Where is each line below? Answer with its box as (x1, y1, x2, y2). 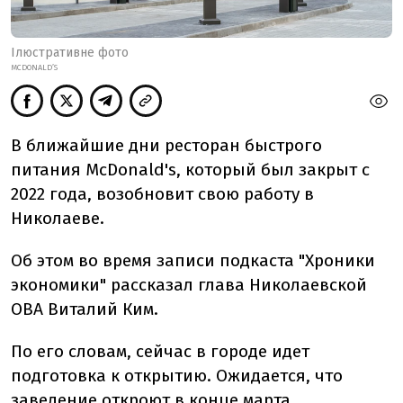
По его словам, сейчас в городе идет (11, 341, 309, 363)
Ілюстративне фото (11, 45, 129, 61)
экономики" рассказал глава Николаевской (11, 274, 367, 296)
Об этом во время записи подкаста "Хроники (11, 250, 375, 272)
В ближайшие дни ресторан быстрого (11, 135, 322, 157)
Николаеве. (11, 208, 104, 229)
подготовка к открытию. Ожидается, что (11, 365, 343, 387)
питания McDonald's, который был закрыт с (11, 159, 370, 181)
